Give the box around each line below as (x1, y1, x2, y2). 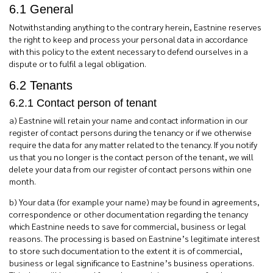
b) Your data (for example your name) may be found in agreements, (9, 196, 260, 207)
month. (9, 175, 36, 186)
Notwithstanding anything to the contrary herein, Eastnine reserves (9, 21, 261, 32)
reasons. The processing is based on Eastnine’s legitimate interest (9, 233, 260, 244)
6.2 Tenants (9, 79, 73, 92)
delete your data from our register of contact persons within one (9, 163, 252, 174)
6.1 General (9, 2, 73, 16)
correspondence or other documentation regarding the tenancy (9, 208, 248, 219)
